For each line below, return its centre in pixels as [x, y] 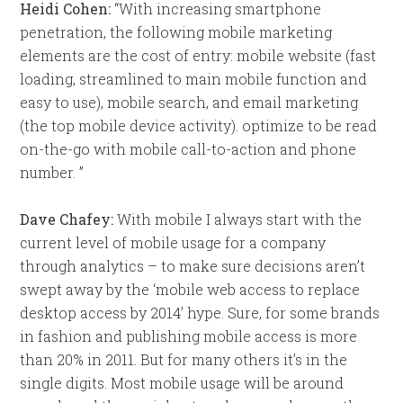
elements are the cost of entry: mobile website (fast [198, 55]
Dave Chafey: [67, 219]
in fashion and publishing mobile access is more [189, 336]
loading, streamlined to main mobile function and [194, 79]
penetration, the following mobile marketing [176, 32]
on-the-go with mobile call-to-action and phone [188, 149]
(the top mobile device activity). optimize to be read [199, 125]
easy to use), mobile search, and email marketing [189, 102]
